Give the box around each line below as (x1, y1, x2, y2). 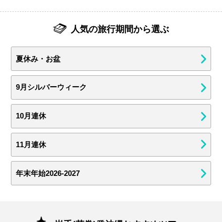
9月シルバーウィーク (16, 83, 87, 92)
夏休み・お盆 (16, 55, 61, 63)
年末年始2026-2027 (16, 169, 80, 177)
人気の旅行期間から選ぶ (70, 24, 169, 34)
